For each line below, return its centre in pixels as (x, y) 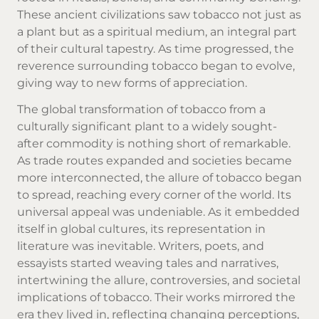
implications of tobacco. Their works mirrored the (156, 297)
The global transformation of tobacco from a (141, 109)
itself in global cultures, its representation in (141, 229)
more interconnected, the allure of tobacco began (159, 177)
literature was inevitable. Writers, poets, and (141, 246)
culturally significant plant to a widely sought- (147, 126)
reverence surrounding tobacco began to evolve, (156, 66)
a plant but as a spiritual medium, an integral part (157, 31)
